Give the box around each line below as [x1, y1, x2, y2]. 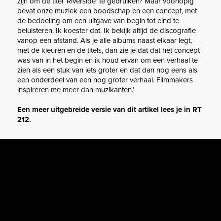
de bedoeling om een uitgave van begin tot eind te [17, 16, 179, 26]
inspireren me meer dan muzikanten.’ [17, 85, 134, 95]
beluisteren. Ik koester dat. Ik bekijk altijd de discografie [17, 26, 196, 36]
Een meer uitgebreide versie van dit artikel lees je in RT [17, 105, 202, 114]
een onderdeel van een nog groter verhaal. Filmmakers [17, 75, 193, 85]
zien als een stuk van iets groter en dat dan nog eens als [17, 66, 197, 75]
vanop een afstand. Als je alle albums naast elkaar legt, [17, 36, 192, 45]
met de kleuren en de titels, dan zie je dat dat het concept [17, 46, 200, 55]
